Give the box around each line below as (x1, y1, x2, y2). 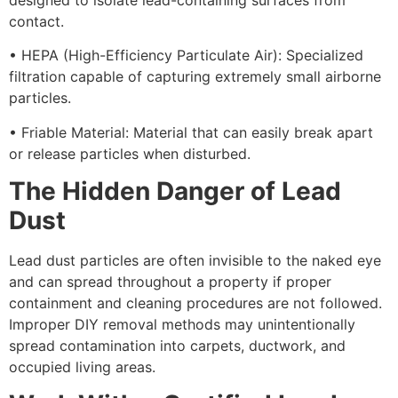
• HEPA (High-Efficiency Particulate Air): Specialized (9, 46, 363, 65)
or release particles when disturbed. (9, 144, 251, 163)
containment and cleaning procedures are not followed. (9, 293, 382, 312)
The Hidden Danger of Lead (9, 175, 341, 206)
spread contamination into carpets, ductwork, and (9, 336, 346, 354)
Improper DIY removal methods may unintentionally (9, 314, 355, 333)
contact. (9, 12, 64, 30)
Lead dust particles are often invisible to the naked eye (9, 251, 381, 269)
